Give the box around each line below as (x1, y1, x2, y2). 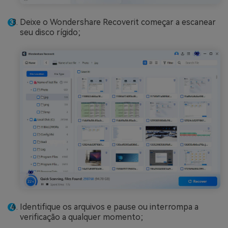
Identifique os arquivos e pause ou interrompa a (20, 202, 198, 212)
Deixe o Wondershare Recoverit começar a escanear (20, 17, 216, 27)
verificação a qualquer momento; (20, 212, 143, 222)
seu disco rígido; (20, 27, 80, 37)
